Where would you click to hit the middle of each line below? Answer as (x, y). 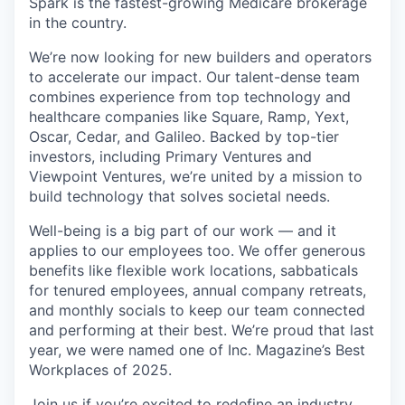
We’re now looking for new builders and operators (200, 57)
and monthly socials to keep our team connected (197, 310)
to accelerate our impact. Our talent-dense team (194, 76)
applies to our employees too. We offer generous (197, 250)
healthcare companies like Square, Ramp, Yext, (189, 116)
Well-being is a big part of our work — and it (183, 230)
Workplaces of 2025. (100, 369)
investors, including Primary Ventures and (170, 156)
